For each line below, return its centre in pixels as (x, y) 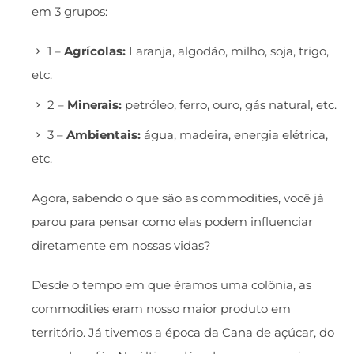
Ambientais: (105, 135)
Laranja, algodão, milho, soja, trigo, (227, 51)
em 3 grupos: (70, 12)
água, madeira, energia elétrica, (236, 135)
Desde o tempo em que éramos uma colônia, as (171, 285)
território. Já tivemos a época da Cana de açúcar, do (183, 333)
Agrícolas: (95, 51)
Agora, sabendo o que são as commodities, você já (178, 198)
